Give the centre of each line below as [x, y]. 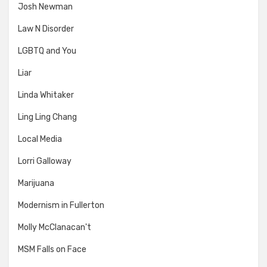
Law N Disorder [46, 29]
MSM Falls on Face [52, 249]
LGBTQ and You [47, 51]
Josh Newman [45, 7]
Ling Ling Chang [47, 117]
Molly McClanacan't [55, 227]
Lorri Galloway [45, 161]
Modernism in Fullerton [61, 205]
